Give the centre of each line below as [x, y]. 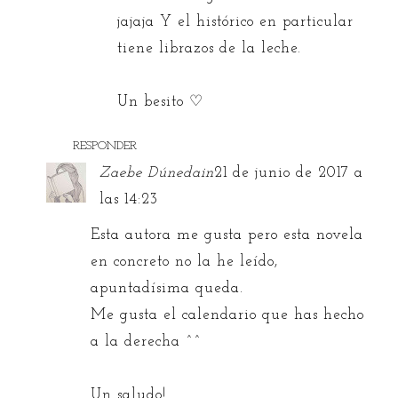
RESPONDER [105, 146]
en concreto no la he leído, [185, 261]
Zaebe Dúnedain [157, 172]
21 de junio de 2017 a [289, 172]
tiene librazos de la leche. [210, 48]
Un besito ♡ [161, 101]
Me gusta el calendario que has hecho [228, 314]
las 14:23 [129, 199]
